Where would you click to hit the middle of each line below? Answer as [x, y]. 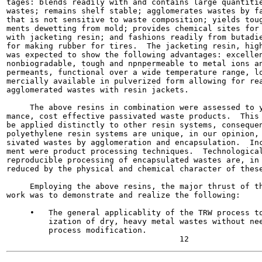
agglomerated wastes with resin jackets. [98, 90]
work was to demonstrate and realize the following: [123, 195]
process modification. [77, 230]
